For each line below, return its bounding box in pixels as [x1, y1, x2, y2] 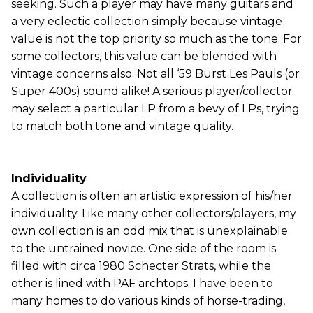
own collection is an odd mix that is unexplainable [11, 224, 288, 238]
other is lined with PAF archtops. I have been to [11, 277, 273, 290]
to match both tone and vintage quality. [11, 119, 233, 133]
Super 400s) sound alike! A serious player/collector [11, 85, 293, 98]
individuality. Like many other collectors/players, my [11, 207, 296, 220]
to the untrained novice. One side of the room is [11, 242, 276, 255]
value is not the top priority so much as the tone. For [11, 32, 302, 45]
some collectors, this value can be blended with [11, 50, 277, 63]
